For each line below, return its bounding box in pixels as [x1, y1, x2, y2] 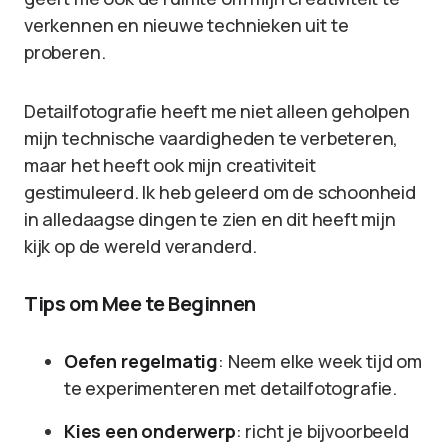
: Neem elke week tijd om [218, 349, 422, 373]
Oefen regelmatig [64, 349, 219, 373]
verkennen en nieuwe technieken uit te [24, 13, 349, 37]
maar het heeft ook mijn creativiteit [24, 153, 316, 177]
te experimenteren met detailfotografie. [64, 376, 397, 400]
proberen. [24, 40, 106, 64]
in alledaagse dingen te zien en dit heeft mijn [24, 207, 396, 231]
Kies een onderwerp [64, 419, 236, 443]
